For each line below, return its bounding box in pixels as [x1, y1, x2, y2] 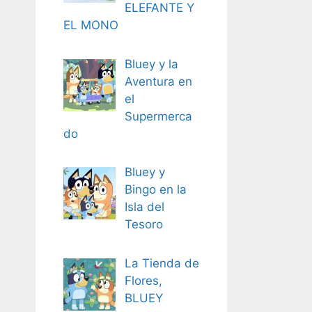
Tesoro [124, 217, 163, 232]
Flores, [124, 273, 162, 288]
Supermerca [124, 109, 192, 123]
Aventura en [124, 74, 192, 88]
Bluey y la [124, 56, 178, 71]
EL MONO [63, 18, 118, 33]
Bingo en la [124, 182, 187, 197]
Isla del [124, 200, 164, 214]
